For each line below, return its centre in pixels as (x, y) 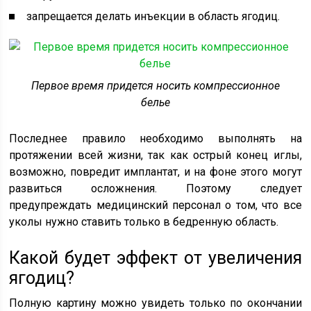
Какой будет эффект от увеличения (155, 258)
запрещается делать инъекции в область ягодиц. (153, 16)
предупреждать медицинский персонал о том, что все (155, 205)
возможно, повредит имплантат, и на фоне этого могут (155, 171)
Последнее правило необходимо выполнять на (155, 138)
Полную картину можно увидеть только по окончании (155, 303)
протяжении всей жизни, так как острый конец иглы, (155, 155)
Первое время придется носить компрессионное (155, 85)
